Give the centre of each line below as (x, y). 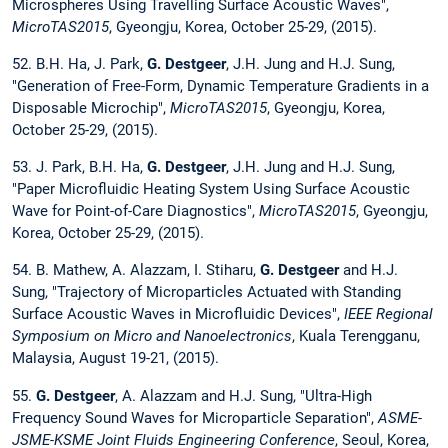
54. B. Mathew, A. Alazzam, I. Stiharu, (136, 270)
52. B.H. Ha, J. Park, (79, 64)
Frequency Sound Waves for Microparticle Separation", (195, 417)
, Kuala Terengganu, (356, 336)
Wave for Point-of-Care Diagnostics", (135, 211)
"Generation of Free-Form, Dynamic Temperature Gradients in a (220, 86)
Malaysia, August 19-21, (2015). (115, 358)
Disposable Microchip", (91, 108)
